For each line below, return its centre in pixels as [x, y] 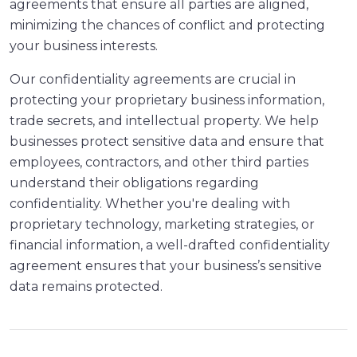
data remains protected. [86, 286]
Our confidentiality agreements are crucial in [153, 79]
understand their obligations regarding [134, 182]
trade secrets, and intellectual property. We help [164, 120]
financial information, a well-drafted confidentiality [170, 245]
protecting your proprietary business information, [167, 100]
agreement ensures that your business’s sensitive [166, 265]
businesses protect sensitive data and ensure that [167, 141]
